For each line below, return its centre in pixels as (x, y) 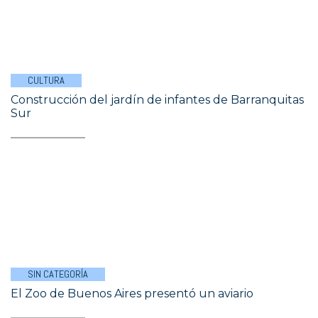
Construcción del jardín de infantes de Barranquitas (157, 100)
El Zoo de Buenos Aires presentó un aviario (132, 294)
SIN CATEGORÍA (58, 274)
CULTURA (46, 80)
